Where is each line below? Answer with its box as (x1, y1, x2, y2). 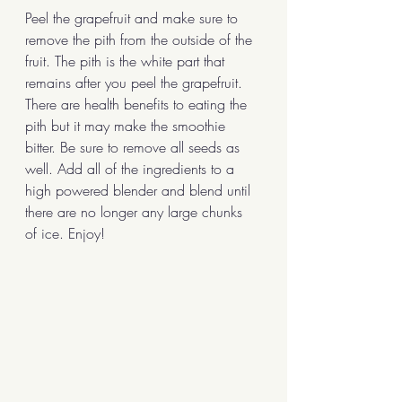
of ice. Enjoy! (25, 223, 105, 243)
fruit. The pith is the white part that (25, 51, 229, 71)
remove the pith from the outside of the (25, 30, 257, 49)
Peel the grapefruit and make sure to (25, 8, 242, 28)
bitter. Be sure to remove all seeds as (25, 137, 244, 157)
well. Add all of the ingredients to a (25, 159, 239, 179)
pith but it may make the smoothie (25, 116, 230, 135)
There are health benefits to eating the (25, 94, 251, 114)
